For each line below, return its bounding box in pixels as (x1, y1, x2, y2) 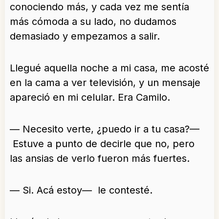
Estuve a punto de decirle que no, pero (10, 138, 195, 150)
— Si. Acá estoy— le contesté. (10, 184, 153, 197)
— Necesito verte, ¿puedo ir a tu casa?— (10, 123, 199, 135)
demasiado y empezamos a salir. (10, 30, 160, 43)
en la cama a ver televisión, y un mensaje (10, 77, 200, 89)
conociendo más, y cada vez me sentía (10, 1, 189, 13)
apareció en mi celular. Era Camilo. (10, 91, 170, 104)
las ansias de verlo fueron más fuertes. (10, 153, 190, 165)
